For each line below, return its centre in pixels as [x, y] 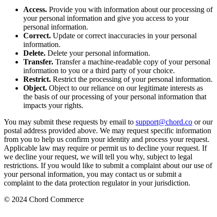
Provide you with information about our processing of [130, 10]
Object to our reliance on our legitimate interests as [125, 88]
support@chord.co [164, 122]
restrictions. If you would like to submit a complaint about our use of [108, 166]
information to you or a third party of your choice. [99, 71]
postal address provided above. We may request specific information [108, 131]
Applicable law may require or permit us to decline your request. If [105, 148]
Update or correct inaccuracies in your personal [124, 36]
